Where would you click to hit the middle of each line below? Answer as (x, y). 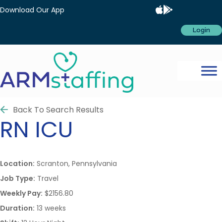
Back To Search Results (58, 110)
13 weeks (50, 208)
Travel (47, 178)
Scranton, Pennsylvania (76, 163)
